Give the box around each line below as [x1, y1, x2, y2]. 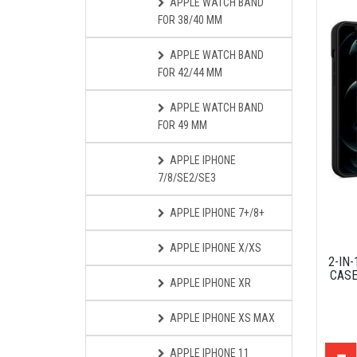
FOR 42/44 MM [158, 66, 222, 79]
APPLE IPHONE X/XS [170, 241, 261, 254]
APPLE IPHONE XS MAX [170, 312, 275, 324]
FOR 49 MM [158, 119, 207, 131]
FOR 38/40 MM [158, 14, 222, 26]
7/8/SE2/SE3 [158, 171, 216, 184]
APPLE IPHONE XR [170, 277, 251, 289]
